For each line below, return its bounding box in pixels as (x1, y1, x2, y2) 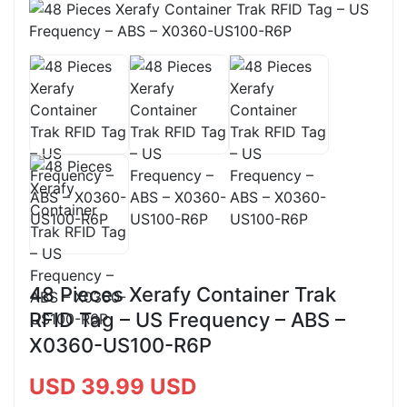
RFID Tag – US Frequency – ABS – (29, 307, 345, 332)
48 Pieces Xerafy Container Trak (29, 282, 336, 306)
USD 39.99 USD (29, 372, 196, 400)
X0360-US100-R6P (29, 333, 212, 357)
